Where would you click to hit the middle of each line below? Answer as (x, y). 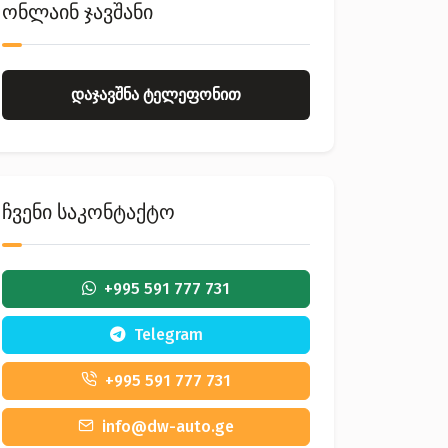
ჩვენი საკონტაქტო (88, 212)
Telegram (168, 334)
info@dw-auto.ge (168, 426)
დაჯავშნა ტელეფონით (156, 94)
